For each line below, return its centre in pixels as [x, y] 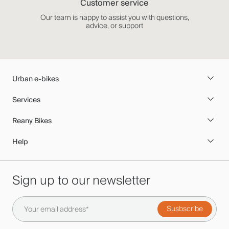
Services [26, 100]
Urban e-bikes [36, 79]
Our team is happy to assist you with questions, [114, 17]
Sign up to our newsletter [81, 180]
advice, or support [114, 26]
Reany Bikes [32, 121]
